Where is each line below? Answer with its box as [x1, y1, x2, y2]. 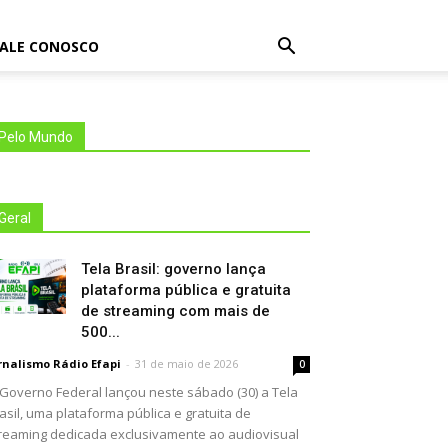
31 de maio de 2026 [135, 356, 238, 371]
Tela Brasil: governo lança [81, 260, 266, 278]
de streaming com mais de [81, 302, 270, 320]
